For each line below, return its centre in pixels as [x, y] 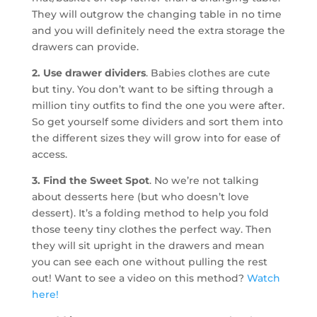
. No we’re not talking [204, 181]
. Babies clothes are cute [208, 73]
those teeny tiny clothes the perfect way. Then [151, 230]
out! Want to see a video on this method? [139, 278]
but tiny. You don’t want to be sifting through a [152, 90]
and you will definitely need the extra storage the [158, 31]
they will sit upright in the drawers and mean [148, 246]
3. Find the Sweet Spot [90, 181]
